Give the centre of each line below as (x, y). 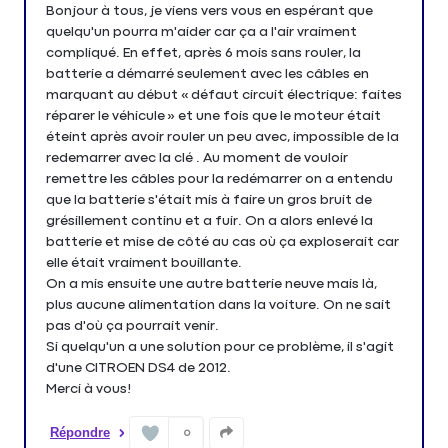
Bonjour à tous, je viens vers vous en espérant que (209, 10)
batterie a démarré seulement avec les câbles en (207, 73)
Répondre (80, 432)
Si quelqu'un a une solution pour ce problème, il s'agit (220, 346)
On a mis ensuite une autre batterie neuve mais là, (211, 283)
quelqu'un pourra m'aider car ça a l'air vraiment (201, 31)
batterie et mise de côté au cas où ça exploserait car (222, 241)
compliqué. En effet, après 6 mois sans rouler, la (203, 52)
